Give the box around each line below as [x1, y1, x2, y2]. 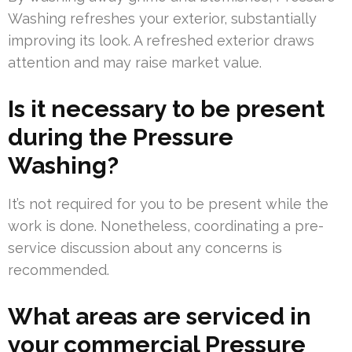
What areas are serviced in [8, 302, 311, 331]
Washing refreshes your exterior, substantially [8, 10, 317, 27]
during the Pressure [8, 123, 233, 152]
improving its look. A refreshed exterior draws [8, 32, 314, 49]
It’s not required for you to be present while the [8, 196, 328, 213]
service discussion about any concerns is [8, 240, 282, 257]
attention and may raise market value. [8, 54, 262, 71]
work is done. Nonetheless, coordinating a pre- [8, 218, 324, 235]
